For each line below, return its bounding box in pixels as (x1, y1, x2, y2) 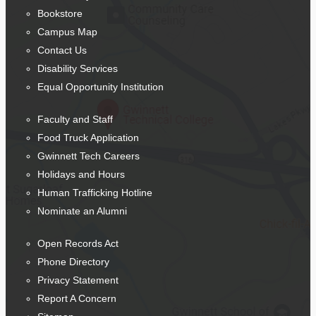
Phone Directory (37, 256, 109, 268)
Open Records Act (37, 238, 119, 250)
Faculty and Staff (37, 114, 113, 126)
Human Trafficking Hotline (37, 187, 152, 199)
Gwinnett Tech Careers (37, 150, 140, 162)
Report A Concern (37, 293, 116, 305)
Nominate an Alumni (37, 205, 127, 217)
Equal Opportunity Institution (37, 81, 164, 93)
